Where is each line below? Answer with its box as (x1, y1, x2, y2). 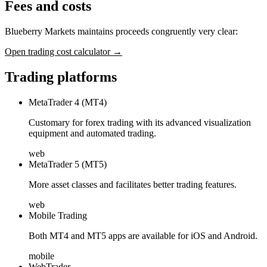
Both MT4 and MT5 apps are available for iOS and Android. (29, 230, 257, 241)
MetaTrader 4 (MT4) (29, 97, 107, 107)
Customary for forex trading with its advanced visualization (29, 117, 251, 128)
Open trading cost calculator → (5, 46, 122, 57)
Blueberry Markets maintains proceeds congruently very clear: (5, 26, 238, 36)
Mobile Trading (29, 210, 87, 221)
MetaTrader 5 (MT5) (29, 159, 107, 169)
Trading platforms (5, 69, 117, 85)
